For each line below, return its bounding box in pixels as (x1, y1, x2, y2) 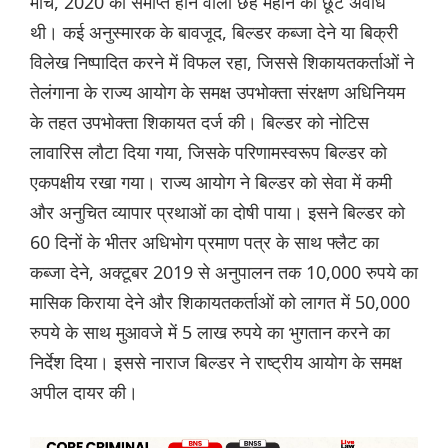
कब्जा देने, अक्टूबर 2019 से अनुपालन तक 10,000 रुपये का (30, 260, 418, 285)
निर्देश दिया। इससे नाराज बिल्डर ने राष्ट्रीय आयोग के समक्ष (30, 350, 402, 375)
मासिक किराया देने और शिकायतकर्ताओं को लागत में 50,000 (30, 290, 410, 315)
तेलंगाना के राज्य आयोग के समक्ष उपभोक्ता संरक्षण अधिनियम (30, 80, 405, 105)
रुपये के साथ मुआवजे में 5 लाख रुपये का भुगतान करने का (30, 320, 390, 345)
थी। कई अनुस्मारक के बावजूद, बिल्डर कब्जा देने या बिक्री (30, 20, 398, 45)
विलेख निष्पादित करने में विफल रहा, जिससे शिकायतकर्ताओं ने (30, 50, 414, 75)
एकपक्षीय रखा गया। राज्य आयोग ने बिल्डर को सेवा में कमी (30, 170, 392, 195)
